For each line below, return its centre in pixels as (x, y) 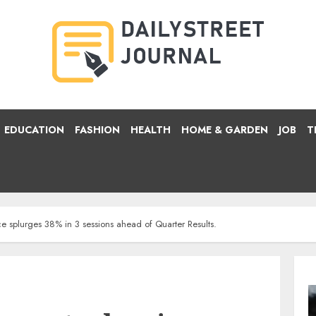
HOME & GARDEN (225, 130)
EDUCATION (34, 130)
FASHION (97, 130)
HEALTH (151, 130)
